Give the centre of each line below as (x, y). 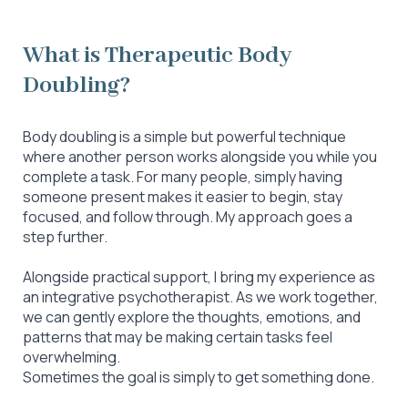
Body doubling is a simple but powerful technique (184, 137)
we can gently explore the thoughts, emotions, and (192, 317)
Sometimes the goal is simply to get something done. (199, 377)
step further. (65, 237)
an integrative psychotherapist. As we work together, (200, 297)
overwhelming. (71, 357)
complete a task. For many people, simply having (183, 177)
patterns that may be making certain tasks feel (178, 337)
